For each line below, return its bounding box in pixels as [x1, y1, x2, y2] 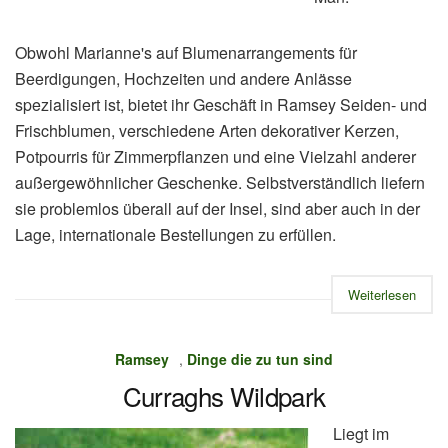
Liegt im [333, 422, 389, 445]
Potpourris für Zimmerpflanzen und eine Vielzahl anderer [15, 145, 416, 168]
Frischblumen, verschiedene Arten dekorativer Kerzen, [15, 119, 399, 142]
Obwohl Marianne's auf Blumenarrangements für [15, 41, 357, 64]
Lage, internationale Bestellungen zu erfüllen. [15, 223, 336, 246]
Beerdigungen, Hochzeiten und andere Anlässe [15, 67, 352, 90]
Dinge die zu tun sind [187, 349, 333, 369]
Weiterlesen [348, 285, 416, 304]
